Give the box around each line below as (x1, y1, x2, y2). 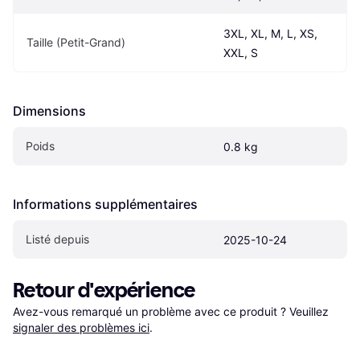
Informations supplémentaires (13, 196, 198, 213)
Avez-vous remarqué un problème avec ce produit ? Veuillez (13, 305, 332, 319)
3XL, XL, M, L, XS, (223, 27, 317, 41)
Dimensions (13, 103, 86, 120)
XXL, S (223, 46, 258, 60)
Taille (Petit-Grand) (27, 35, 125, 50)
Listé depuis (26, 232, 89, 247)
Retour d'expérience (13, 278, 196, 304)
